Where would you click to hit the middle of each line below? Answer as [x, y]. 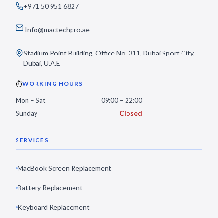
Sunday [27, 113]
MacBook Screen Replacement [64, 168]
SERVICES [32, 140]
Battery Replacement [50, 188]
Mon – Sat [31, 100]
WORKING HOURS [53, 83]
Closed [131, 113]
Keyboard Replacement [54, 207]
